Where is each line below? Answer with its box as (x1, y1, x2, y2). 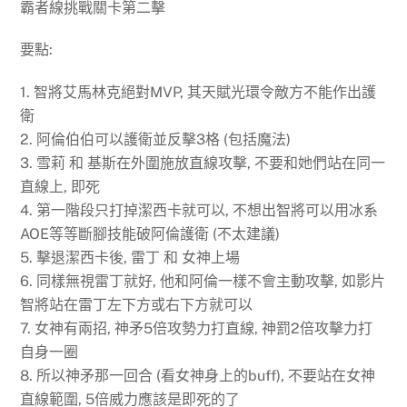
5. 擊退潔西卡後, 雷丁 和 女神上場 (20, 249, 241, 267)
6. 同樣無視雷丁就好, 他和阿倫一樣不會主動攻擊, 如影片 (20, 273, 386, 291)
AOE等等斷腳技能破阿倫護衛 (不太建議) (20, 225, 281, 243)
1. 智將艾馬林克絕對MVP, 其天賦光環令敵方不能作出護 (20, 84, 377, 102)
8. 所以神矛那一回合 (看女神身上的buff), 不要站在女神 (20, 367, 376, 385)
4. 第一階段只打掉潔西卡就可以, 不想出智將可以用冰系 (20, 202, 379, 220)
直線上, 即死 (20, 178, 101, 196)
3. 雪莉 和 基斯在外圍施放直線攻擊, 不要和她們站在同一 (20, 154, 386, 173)
